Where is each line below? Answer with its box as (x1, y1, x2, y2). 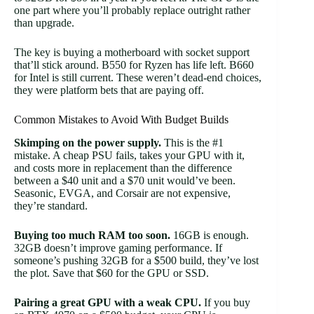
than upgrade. (14, 16, 74, 29)
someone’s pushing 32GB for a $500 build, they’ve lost (14, 254, 259, 266)
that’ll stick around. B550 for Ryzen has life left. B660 (14, 58, 254, 71)
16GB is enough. (170, 228, 249, 241)
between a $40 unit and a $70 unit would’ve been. (14, 174, 235, 186)
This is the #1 (161, 136, 224, 149)
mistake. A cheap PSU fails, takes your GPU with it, (14, 149, 245, 161)
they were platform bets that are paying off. (14, 83, 204, 96)
